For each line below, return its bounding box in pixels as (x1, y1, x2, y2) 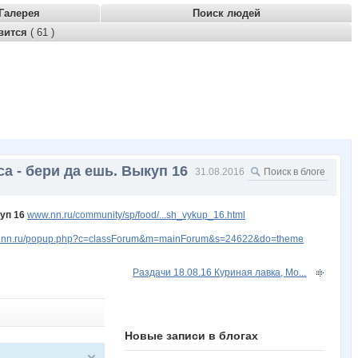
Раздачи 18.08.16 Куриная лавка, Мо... (133, 266, 307, 278)
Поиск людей (192, 7, 261, 19)
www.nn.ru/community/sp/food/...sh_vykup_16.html (27, 209, 245, 221)
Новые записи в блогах (125, 328, 259, 342)
